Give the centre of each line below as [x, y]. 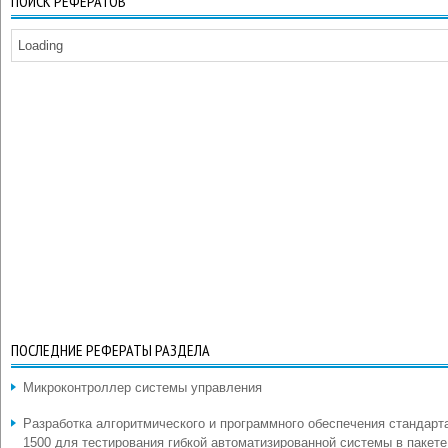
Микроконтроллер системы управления [142, 387]
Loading [40, 45]
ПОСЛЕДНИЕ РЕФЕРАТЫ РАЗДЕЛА [110, 350]
